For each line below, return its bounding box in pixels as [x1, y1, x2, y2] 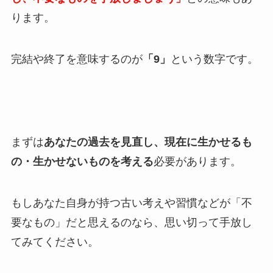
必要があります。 [153, 155, 241, 168]
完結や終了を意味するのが [10, 53, 143, 66]
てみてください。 [10, 235, 99, 248]
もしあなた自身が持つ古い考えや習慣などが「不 [10, 196, 252, 209]
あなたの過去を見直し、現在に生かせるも [43, 135, 252, 148]
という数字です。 [170, 53, 258, 66]
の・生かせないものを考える [10, 155, 154, 168]
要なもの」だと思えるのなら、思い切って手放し [10, 216, 252, 229]
